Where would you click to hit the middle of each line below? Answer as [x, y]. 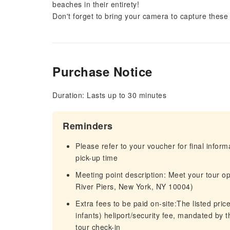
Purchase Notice [102, 71]
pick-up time [97, 158]
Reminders [88, 126]
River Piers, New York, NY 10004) [134, 186]
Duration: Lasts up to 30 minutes [109, 95]
